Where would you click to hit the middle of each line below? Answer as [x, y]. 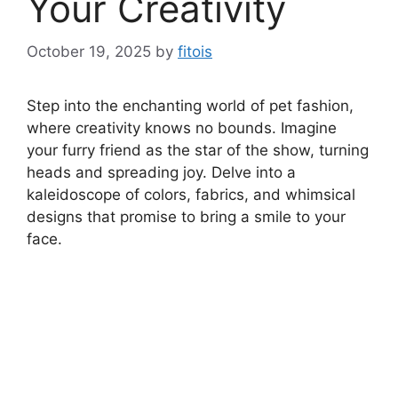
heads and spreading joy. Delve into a [161, 173]
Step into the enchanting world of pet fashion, [190, 106]
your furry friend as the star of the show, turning [198, 151]
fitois [195, 52]
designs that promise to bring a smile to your [186, 217]
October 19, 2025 [89, 52]
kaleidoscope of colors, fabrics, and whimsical [191, 195]
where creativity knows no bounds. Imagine [182, 128]
